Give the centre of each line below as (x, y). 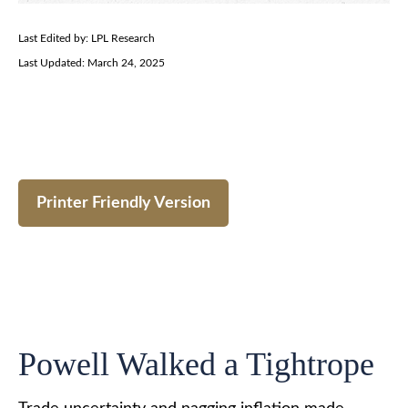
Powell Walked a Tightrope (196, 364)
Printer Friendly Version (123, 203)
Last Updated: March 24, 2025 (92, 63)
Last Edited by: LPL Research (87, 38)
